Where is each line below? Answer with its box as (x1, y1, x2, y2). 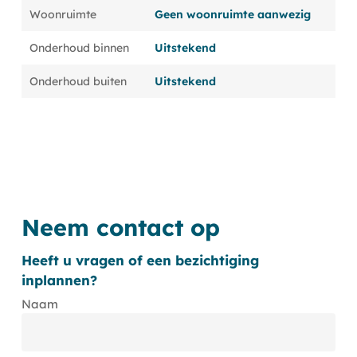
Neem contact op (21, 212, 220, 241)
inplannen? (21, 271, 97, 288)
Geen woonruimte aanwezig (154, 7, 311, 22)
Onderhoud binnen (29, 41, 129, 55)
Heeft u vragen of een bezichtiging (21, 251, 259, 269)
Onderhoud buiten (29, 74, 127, 88)
